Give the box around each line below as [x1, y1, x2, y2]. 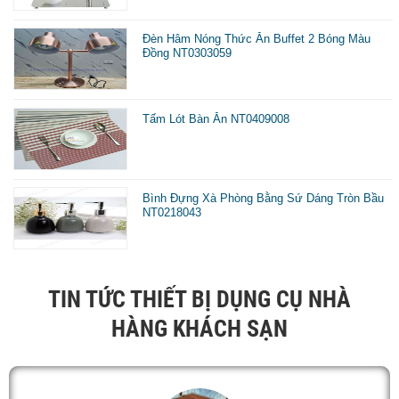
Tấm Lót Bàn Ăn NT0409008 [142, 111, 290, 126]
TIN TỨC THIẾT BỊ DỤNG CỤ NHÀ [48, 285, 351, 313]
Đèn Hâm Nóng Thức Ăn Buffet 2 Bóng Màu [142, 32, 371, 46]
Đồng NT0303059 [142, 46, 232, 61]
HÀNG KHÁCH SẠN [111, 314, 288, 342]
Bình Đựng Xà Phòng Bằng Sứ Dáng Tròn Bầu [142, 191, 385, 206]
